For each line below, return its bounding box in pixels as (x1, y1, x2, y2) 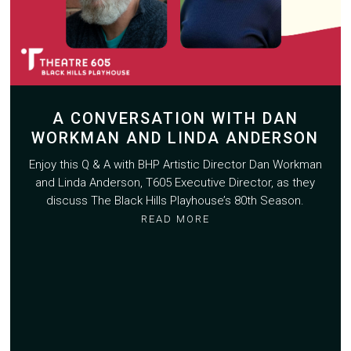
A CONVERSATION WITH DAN (52, 109, 299, 128)
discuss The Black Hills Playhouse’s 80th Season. (46, 194, 305, 208)
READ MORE (140, 213, 210, 226)
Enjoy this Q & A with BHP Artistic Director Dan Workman (28, 157, 322, 172)
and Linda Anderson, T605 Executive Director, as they (35, 175, 316, 190)
